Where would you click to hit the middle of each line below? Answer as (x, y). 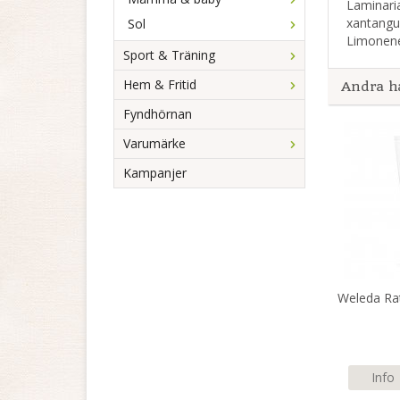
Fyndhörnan (158, 114)
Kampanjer (155, 173)
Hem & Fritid (160, 84)
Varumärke (154, 143)
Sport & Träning (169, 55)
